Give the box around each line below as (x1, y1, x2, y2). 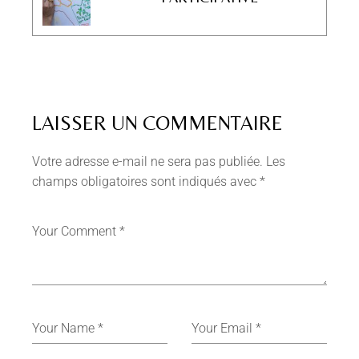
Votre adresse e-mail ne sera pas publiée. (32, 153, 264, 169)
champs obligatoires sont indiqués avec (32, 173, 260, 189)
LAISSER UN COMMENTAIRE (32, 111, 284, 135)
